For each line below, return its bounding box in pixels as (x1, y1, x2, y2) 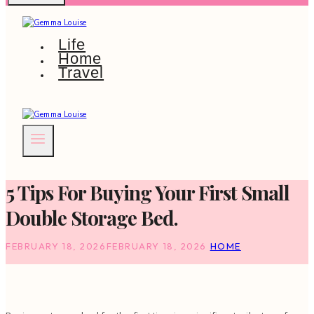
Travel (58, 64, 104, 81)
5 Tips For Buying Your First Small (6, 179, 289, 206)
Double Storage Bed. (6, 205, 178, 231)
